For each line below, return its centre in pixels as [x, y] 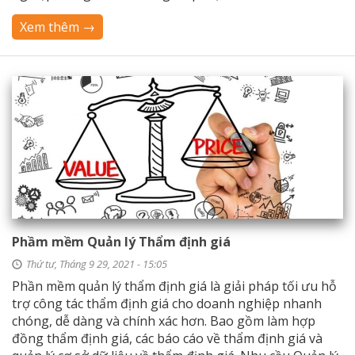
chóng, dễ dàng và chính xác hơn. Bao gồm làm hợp [164, 321]
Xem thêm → [57, 27]
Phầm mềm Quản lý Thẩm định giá [121, 242]
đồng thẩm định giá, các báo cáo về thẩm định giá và [167, 338]
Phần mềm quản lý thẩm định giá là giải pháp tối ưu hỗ [174, 286]
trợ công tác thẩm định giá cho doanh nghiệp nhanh [167, 303]
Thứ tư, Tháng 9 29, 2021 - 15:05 [97, 264]
